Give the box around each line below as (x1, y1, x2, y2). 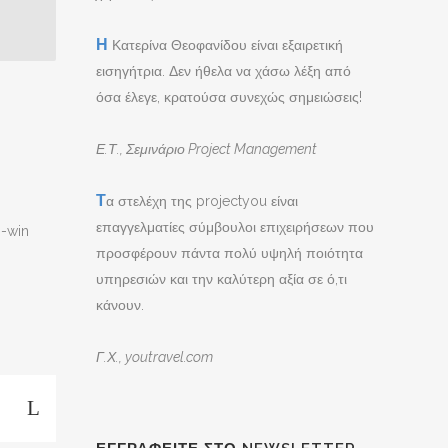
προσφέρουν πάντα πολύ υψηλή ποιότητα (96, 245, 363, 261)
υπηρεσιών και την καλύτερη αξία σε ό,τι (96, 271, 347, 287)
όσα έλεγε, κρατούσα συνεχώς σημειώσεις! (96, 89, 362, 105)
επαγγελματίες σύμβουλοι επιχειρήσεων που (96, 219, 374, 235)
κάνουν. (96, 297, 144, 313)
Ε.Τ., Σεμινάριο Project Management (96, 141, 317, 157)
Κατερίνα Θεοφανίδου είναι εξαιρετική (108, 37, 343, 53)
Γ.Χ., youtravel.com (96, 349, 213, 365)
